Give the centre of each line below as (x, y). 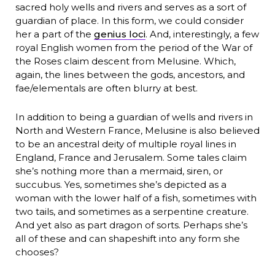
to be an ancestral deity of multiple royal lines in (126, 144)
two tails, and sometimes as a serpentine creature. (132, 212)
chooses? (37, 252)
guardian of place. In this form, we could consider (129, 21)
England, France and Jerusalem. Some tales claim (131, 158)
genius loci (119, 34)
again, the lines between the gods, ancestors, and (130, 75)
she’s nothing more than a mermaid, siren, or (119, 171)
